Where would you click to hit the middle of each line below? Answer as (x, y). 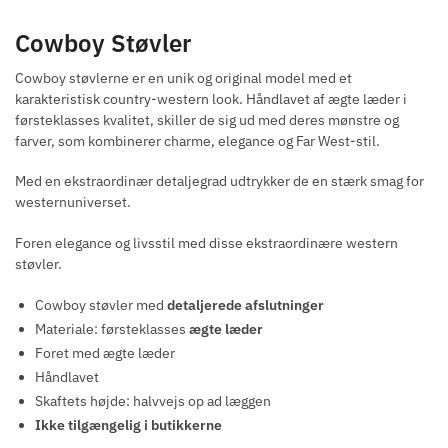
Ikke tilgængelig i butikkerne (128, 425)
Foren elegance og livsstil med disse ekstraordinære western (206, 243)
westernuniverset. (73, 202)
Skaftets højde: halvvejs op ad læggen (153, 401)
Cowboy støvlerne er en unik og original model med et (183, 77)
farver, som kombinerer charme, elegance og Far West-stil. (197, 140)
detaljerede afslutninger (245, 305)
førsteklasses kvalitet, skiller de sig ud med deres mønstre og (207, 119)
